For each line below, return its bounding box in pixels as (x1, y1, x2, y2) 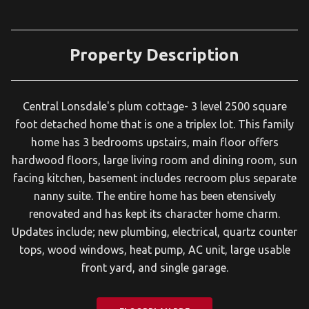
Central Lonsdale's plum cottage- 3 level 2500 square (22, 100, 287, 113)
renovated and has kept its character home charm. (29, 208, 280, 221)
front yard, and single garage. (81, 261, 228, 275)
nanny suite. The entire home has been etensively (33, 190, 276, 203)
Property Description (70, 46, 239, 65)
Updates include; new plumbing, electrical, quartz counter (12, 226, 297, 239)
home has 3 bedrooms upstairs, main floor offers (30, 136, 279, 149)
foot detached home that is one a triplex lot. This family (15, 118, 294, 131)
